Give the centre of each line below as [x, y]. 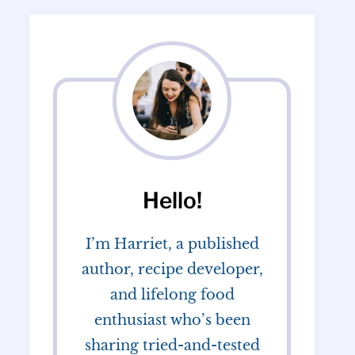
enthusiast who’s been [172, 321]
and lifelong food [172, 295]
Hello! [172, 201]
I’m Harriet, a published [172, 244]
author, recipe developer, [172, 270]
